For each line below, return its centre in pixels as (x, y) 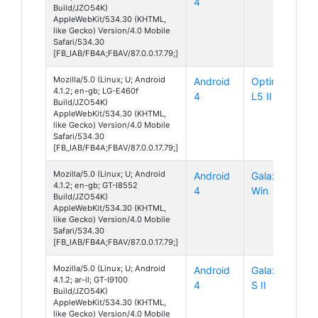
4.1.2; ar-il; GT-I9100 (91, 279)
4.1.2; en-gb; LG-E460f (96, 91)
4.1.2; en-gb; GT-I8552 (95, 185)
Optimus (271, 81)
